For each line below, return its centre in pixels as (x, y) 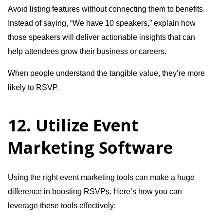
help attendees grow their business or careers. (87, 51)
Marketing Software (90, 147)
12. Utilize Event (73, 125)
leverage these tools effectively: (62, 205)
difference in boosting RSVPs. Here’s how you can (95, 191)
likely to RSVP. (33, 87)
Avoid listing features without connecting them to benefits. (106, 9)
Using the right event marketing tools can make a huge (101, 177)
